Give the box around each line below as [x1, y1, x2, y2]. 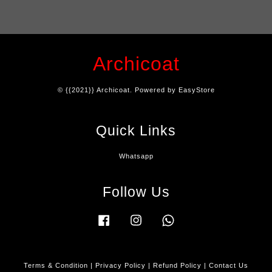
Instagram [144, 214, 180, 222]
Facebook [112, 214, 147, 222]
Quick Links [96, 122, 176, 138]
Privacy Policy [95, 262, 146, 270]
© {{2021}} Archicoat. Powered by [57, 86, 178, 93]
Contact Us [209, 262, 248, 270]
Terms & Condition [24, 262, 88, 270]
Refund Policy [153, 262, 202, 270]
